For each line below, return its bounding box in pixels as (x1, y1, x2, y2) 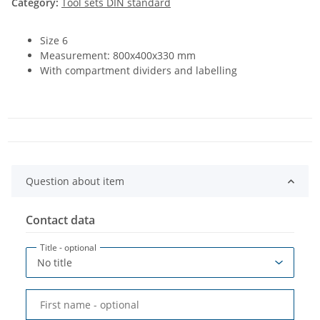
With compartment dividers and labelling (40, 64, 237, 78)
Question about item (26, 174, 124, 189)
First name (40, 297, 91, 311)
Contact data (26, 212, 95, 229)
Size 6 (40, 34, 68, 48)
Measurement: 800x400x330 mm (40, 49, 196, 63)
